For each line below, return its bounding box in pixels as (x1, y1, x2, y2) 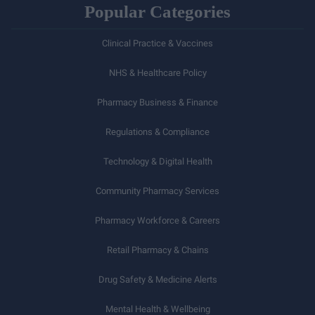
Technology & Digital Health (103, 156, 212, 167)
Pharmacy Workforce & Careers (95, 215, 220, 226)
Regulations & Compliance (105, 127, 210, 138)
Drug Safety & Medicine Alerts (98, 274, 217, 285)
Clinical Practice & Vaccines (102, 38, 213, 49)
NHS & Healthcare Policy (108, 67, 207, 79)
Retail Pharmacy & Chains (106, 245, 209, 256)
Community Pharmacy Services (96, 186, 219, 197)
